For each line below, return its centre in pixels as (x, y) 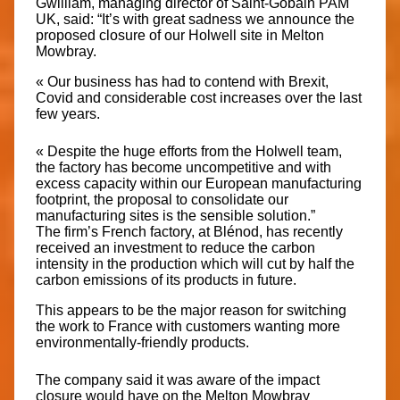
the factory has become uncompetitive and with (183, 167)
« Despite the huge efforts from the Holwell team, (189, 151)
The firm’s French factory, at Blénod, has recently (189, 231)
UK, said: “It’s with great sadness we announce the (195, 19)
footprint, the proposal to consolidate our (162, 199)
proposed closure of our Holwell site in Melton (180, 35)
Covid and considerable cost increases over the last (199, 97)
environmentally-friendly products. (142, 342)
